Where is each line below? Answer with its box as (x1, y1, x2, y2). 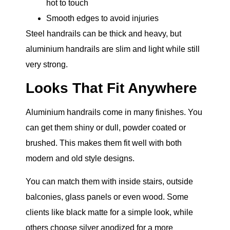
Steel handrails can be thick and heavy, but (26, 29, 181, 38)
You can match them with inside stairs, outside (26, 177, 193, 186)
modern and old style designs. (26, 154, 135, 163)
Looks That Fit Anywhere (26, 80, 197, 97)
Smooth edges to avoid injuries (46, 13, 159, 23)
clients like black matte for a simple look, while (26, 207, 193, 217)
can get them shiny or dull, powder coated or (26, 123, 186, 132)
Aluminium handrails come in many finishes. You (26, 108, 202, 117)
